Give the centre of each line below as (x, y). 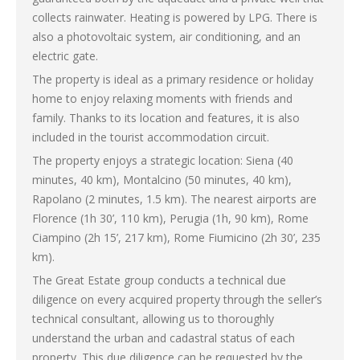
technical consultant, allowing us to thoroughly (153, 318)
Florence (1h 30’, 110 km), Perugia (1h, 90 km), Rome (170, 218)
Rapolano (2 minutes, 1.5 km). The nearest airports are (174, 198)
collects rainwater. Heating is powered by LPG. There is (175, 17)
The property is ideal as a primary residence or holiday (173, 79)
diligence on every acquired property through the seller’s (177, 299)
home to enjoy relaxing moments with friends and (162, 98)
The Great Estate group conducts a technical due (159, 280)
